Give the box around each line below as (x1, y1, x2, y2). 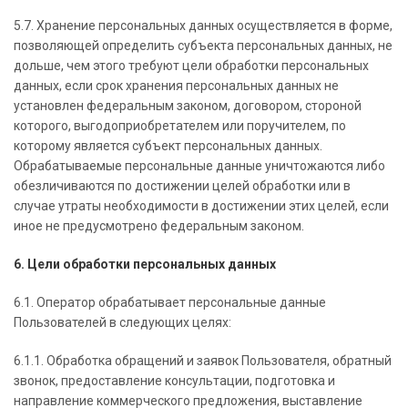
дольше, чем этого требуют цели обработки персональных (14, 58, 369, 73)
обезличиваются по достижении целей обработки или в (14, 178, 351, 193)
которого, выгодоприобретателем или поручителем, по (14, 118, 346, 133)
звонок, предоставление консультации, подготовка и (14, 373, 335, 388)
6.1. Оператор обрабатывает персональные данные (14, 295, 326, 310)
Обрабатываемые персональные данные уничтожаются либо (14, 158, 385, 173)
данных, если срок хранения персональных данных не (14, 78, 339, 93)
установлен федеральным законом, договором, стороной (14, 98, 362, 113)
